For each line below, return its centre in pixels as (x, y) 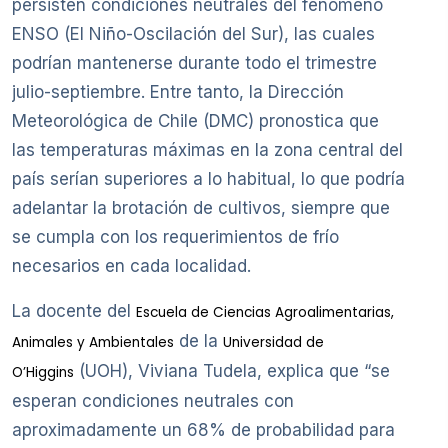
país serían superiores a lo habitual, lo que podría (208, 178)
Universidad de (273, 342)
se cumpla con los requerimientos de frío (175, 236)
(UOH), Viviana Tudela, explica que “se (232, 370)
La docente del (74, 310)
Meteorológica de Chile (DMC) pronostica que (195, 120)
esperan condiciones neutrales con (153, 400)
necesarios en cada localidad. (131, 265)
